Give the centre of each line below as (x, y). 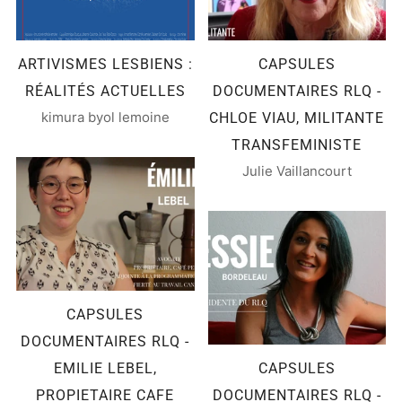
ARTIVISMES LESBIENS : (105, 64)
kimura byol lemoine (105, 117)
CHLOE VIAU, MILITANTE (297, 118)
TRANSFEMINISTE (297, 144)
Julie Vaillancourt (297, 170)
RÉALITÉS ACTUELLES (105, 91)
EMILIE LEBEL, (105, 368)
